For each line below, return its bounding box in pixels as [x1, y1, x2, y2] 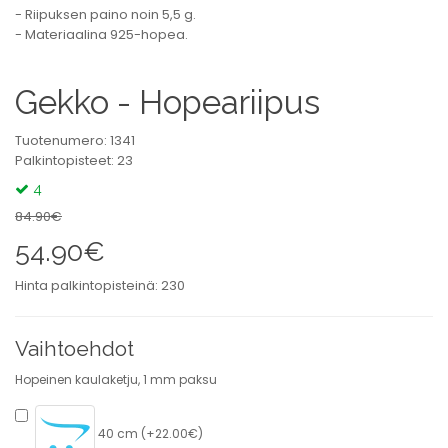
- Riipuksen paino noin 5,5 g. [15, 5, 196, 24]
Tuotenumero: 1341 [15, 131, 135, 150]
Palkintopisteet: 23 [15, 151, 133, 170]
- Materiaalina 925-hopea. [15, 25, 188, 44]
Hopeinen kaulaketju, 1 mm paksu [15, 371, 217, 388]
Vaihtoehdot [15, 336, 134, 361]
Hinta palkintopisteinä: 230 [15, 276, 185, 295]
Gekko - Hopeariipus [15, 83, 320, 122]
